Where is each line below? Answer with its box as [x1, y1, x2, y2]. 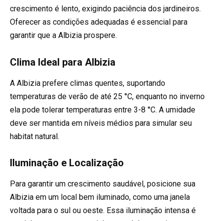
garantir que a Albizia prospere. [10, 31, 117, 40]
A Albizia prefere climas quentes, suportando [10, 78, 165, 88]
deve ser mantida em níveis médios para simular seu [10, 118, 192, 128]
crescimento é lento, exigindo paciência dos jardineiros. [10, 4, 201, 14]
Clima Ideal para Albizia [10, 56, 115, 68]
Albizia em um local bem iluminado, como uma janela [10, 192, 190, 202]
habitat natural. [10, 131, 59, 141]
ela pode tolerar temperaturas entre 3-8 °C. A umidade [10, 105, 195, 114]
